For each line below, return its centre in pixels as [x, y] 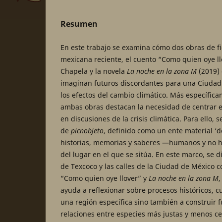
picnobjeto [87, 130]
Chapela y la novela [94, 71]
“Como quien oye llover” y [105, 178]
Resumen [79, 24]
